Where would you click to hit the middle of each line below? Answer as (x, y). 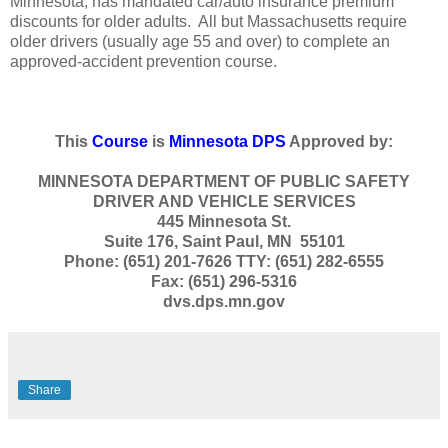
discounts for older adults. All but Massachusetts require (208, 21)
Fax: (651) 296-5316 (224, 281)
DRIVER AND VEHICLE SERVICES (224, 201)
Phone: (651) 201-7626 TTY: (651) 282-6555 (224, 261)
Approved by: (339, 141)
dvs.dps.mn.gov (224, 301)
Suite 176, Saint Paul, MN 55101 (224, 241)
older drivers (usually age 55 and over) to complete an (200, 41)
